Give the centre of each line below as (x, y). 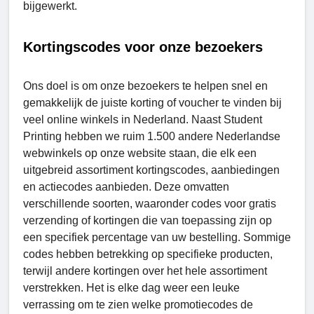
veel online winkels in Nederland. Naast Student (143, 119)
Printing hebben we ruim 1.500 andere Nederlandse (152, 136)
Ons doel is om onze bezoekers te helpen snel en (145, 86)
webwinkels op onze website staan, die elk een (140, 153)
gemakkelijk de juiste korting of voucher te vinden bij (152, 102)
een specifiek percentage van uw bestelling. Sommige (157, 237)
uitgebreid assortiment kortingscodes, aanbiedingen (151, 170)
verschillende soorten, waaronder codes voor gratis (150, 203)
